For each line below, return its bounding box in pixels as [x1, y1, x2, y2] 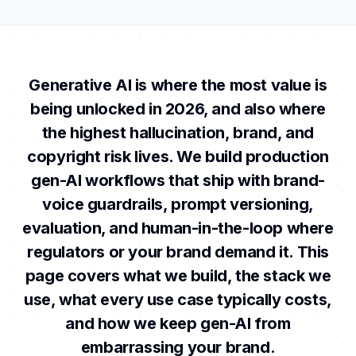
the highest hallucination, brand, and [41, 123, 315, 142]
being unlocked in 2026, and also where [30, 99, 326, 118]
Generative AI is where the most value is [29, 75, 327, 95]
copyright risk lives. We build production [27, 147, 329, 166]
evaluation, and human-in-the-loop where [22, 219, 334, 238]
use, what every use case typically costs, [24, 290, 332, 309]
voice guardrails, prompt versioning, [42, 195, 314, 214]
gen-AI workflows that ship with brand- [31, 171, 325, 190]
